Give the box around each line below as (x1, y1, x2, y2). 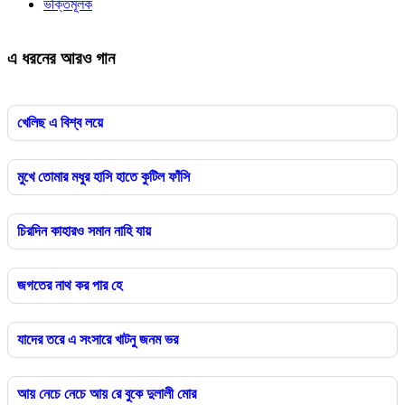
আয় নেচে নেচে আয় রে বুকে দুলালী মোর (17, 386, 196, 402)
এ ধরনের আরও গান (7, 49, 115, 69)
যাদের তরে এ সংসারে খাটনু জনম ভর (17, 332, 178, 348)
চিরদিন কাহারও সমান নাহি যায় (17, 223, 151, 240)
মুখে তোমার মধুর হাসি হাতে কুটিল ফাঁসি (17, 169, 190, 185)
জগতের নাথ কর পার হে (17, 278, 122, 294)
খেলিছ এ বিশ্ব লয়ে (17, 115, 103, 131)
